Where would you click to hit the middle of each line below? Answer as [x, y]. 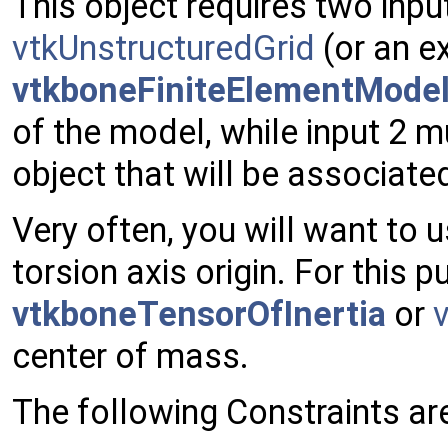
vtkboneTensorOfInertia [199, 314]
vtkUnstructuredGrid [163, 48]
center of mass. [130, 356]
